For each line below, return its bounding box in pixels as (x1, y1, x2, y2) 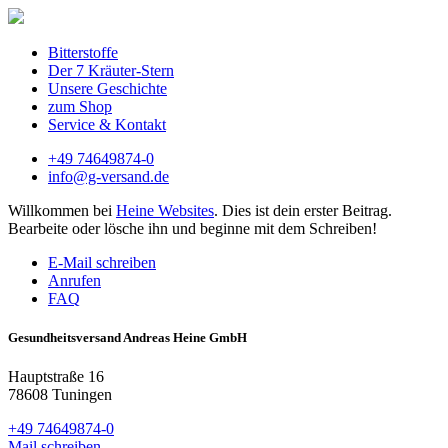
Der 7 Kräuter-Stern (48, 62, 174, 79)
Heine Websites (116, 202, 214, 219)
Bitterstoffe (48, 44, 118, 61)
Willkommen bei (8, 202, 116, 219)
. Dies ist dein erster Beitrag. (214, 202, 392, 219)
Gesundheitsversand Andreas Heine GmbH (8, 330, 247, 346)
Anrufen (48, 272, 101, 289)
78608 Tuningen (8, 386, 112, 404)
